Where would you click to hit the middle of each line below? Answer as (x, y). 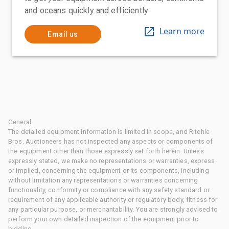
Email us (63, 34)
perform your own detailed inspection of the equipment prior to (104, 219)
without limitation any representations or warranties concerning (103, 180)
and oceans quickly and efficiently (87, 10)
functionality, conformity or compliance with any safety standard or (109, 190)
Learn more (182, 31)
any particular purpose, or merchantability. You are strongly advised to (113, 209)
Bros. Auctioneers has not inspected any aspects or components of (111, 141)
